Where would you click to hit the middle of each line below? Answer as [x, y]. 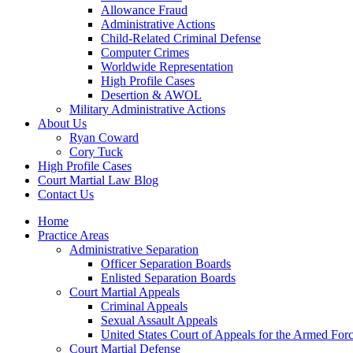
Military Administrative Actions [147, 109]
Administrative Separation [134, 249]
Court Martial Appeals [124, 292]
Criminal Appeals [144, 306]
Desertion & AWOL [151, 95]
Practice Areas [73, 235]
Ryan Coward [104, 137]
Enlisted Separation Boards [168, 278]
